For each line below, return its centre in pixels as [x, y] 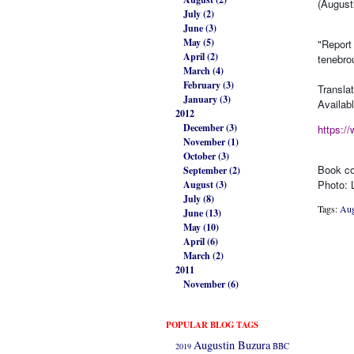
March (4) [203, 71]
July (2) [199, 14]
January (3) [207, 100]
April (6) [201, 242]
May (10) [201, 228]
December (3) [210, 128]
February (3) [209, 85]
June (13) [202, 213]
